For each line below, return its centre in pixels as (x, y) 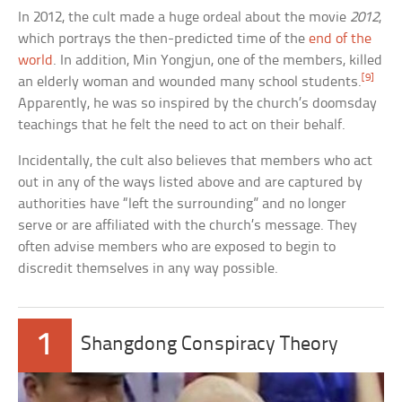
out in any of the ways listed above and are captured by (191, 183)
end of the (341, 39)
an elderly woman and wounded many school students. (190, 83)
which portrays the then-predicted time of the (164, 39)
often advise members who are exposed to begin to (177, 248)
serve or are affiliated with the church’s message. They (188, 226)
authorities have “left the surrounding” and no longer (183, 205)
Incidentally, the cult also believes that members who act (196, 162)
